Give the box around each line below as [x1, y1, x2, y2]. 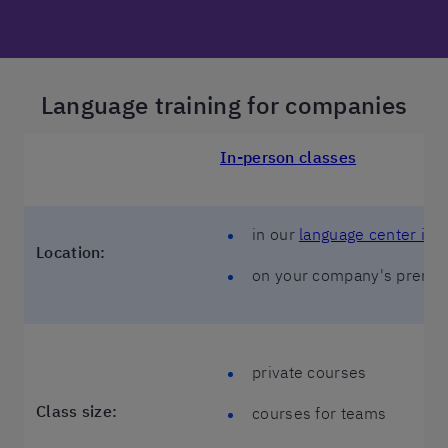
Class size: [36, 401, 118, 421]
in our [252, 224, 300, 244]
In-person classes [220, 147, 357, 167]
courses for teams [252, 403, 387, 423]
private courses [252, 362, 367, 382]
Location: [36, 242, 106, 262]
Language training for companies [40, 89, 408, 121]
